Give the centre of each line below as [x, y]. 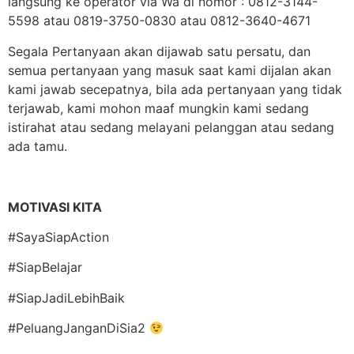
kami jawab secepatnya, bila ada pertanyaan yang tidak [175, 89]
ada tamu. [38, 146]
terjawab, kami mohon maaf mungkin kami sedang [158, 108]
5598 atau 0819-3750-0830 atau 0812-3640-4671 [159, 21]
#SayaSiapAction [58, 237]
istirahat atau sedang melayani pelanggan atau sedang [171, 127]
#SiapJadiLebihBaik [66, 298]
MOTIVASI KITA [55, 207]
